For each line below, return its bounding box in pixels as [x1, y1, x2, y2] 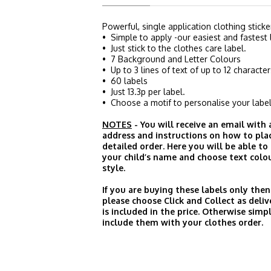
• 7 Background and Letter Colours [102, 54, 241, 64]
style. [102, 163, 125, 173]
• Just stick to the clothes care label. [102, 43, 246, 53]
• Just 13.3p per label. [102, 87, 185, 97]
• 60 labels [102, 76, 148, 86]
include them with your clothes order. [102, 217, 263, 227]
